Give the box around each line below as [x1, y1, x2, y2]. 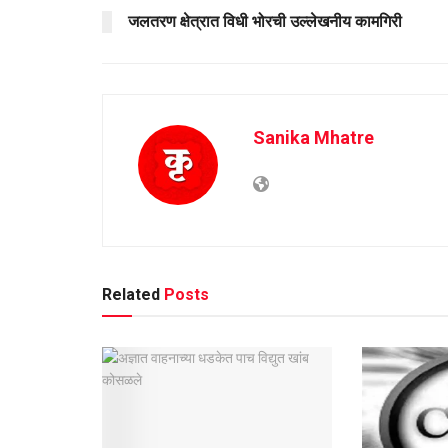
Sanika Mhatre [253, 126, 374, 148]
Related [102, 284, 160, 304]
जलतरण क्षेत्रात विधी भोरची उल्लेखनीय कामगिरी [128, 11, 402, 31]
